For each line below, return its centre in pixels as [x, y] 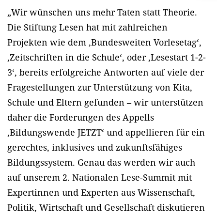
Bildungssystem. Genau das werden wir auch [101, 163]
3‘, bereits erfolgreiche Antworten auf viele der [106, 72]
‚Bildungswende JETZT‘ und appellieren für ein [106, 132]
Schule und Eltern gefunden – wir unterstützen [105, 102]
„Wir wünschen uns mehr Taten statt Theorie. [102, 12]
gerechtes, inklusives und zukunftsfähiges [95, 147]
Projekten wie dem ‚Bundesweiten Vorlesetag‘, [104, 42]
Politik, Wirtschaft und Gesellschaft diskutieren [106, 208]
